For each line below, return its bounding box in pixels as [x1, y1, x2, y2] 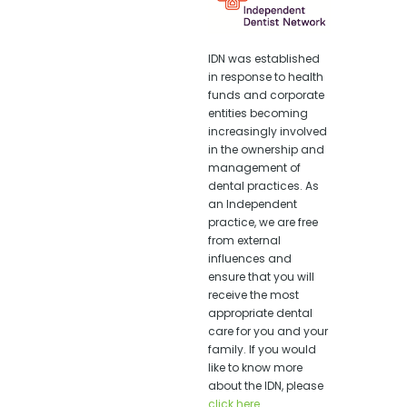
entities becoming [208, 105, 308, 121]
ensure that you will [208, 269, 314, 284]
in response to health [208, 69, 323, 84]
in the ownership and [208, 142, 324, 157]
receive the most [208, 287, 299, 303]
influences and [208, 251, 292, 266]
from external [208, 233, 281, 248]
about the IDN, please [208, 378, 323, 393]
